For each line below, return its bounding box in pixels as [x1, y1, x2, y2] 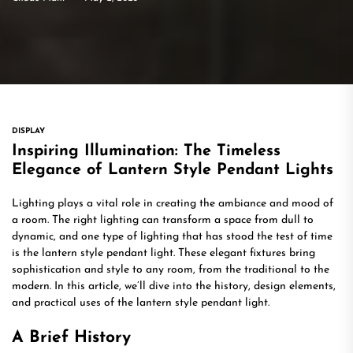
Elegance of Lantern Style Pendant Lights [12, 162, 333, 178]
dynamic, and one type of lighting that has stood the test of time [12, 231, 333, 243]
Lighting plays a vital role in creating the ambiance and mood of [12, 198, 333, 210]
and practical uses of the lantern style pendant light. [12, 297, 269, 309]
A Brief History [12, 329, 131, 346]
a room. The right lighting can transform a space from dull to [12, 214, 314, 226]
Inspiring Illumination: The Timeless [12, 143, 281, 159]
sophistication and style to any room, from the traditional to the [12, 264, 329, 276]
